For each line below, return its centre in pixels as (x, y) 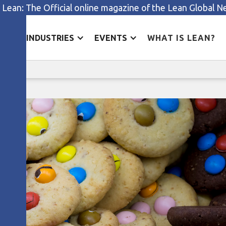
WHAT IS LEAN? (181, 38)
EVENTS (110, 38)
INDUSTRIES (50, 38)
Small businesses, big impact (113, 54)
